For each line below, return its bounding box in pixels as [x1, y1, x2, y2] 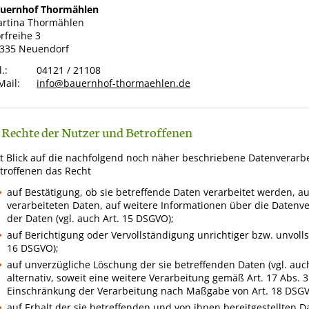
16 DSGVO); [7, 241, 59, 255]
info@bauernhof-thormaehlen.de [37, 77, 190, 90]
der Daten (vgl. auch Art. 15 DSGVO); [7, 212, 175, 226]
